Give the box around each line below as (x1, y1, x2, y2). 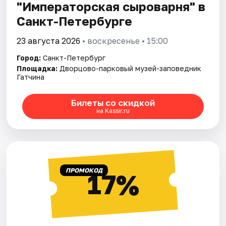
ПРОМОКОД (65, 166, 102, 174)
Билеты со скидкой (71, 97, 155, 108)
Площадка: (17, 64, 58, 73)
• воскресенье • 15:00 (80, 35, 168, 46)
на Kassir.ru (96, 107, 130, 115)
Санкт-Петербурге (17, 13, 133, 28)
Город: (17, 53, 41, 62)
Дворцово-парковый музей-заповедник (60, 64, 202, 73)
